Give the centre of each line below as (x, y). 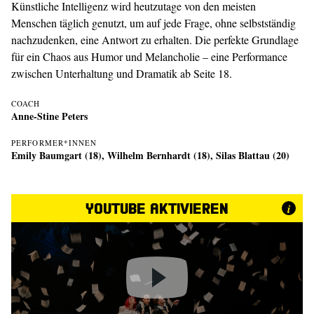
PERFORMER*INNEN (54, 143)
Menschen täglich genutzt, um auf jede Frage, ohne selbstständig (153, 23)
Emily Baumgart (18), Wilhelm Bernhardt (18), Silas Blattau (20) (150, 155)
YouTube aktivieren (157, 208)
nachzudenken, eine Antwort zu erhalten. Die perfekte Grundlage (155, 40)
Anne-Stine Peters (49, 116)
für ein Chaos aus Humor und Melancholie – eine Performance (149, 56)
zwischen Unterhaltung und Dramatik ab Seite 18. (122, 73)
